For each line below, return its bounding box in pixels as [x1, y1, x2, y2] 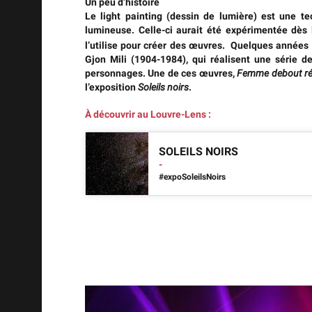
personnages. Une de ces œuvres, [85, 68, 237, 79]
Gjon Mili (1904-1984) [85, 54, 187, 65]
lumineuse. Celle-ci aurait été [85, 24, 226, 36]
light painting [100, 10, 162, 22]
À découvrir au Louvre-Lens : [85, 109, 211, 120]
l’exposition [85, 81, 138, 93]
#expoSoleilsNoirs [159, 172, 226, 182]
